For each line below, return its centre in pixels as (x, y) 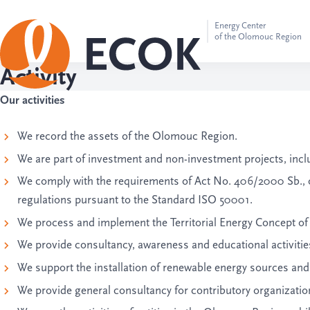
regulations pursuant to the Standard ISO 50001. (135, 200)
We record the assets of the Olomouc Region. (128, 136)
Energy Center (240, 25)
